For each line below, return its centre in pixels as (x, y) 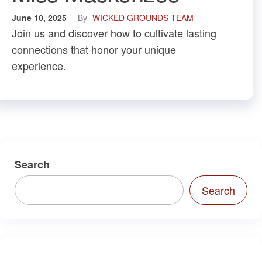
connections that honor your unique (94, 49)
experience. (39, 65)
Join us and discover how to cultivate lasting (114, 32)
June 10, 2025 (40, 17)
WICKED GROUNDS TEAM (143, 17)
